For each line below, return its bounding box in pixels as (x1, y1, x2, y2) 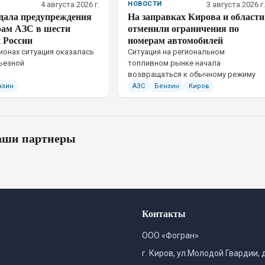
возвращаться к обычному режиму (128, 70, 256, 79)
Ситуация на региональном (128, 47, 225, 56)
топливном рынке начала (128, 59, 221, 67)
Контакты (142, 206, 186, 220)
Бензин (154, 82, 179, 90)
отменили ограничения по (128, 21, 239, 35)
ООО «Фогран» (142, 231, 199, 240)
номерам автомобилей (128, 33, 223, 47)
